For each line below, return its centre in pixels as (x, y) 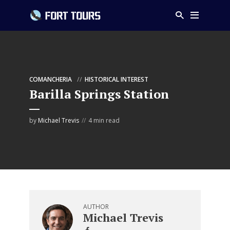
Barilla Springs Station (99, 94)
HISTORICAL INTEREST (117, 79)
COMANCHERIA (51, 79)
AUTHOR (96, 207)
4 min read (104, 120)
